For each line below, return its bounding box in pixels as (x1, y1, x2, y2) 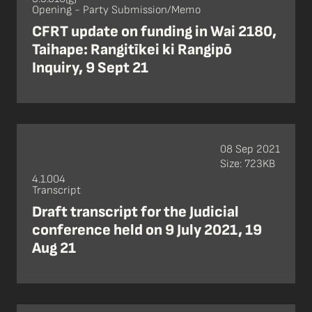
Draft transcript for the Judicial (32, 203, 239, 222)
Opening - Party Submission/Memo (32, 3, 201, 17)
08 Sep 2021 (220, 142, 280, 156)
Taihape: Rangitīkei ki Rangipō (32, 40, 232, 60)
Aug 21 (32, 239, 76, 258)
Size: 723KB (220, 157, 275, 171)
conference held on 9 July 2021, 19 (32, 221, 262, 240)
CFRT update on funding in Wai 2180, (32, 22, 276, 42)
